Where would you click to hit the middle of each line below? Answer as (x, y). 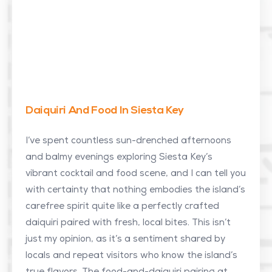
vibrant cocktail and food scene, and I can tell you (136, 174)
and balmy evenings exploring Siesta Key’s (119, 158)
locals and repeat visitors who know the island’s (131, 256)
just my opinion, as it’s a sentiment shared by (125, 240)
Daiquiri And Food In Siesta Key (105, 111)
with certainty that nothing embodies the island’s (135, 190)
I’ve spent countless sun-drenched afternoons (128, 141)
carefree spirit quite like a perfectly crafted (122, 207)
